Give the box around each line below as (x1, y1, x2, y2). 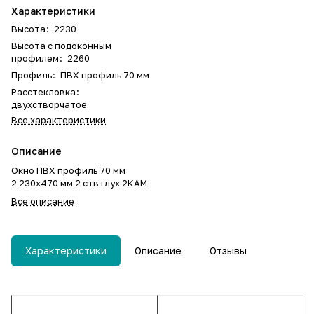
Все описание (11, 196, 74, 207)
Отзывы (210, 245, 247, 257)
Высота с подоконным (11, 40, 111, 51)
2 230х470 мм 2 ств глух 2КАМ (11, 177, 147, 189)
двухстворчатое (11, 99, 87, 110)
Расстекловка (11, 86, 76, 97)
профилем (11, 53, 59, 64)
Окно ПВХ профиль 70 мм (11, 165, 125, 176)
